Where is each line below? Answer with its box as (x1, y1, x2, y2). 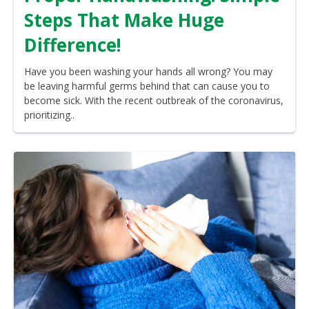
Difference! (24, 32, 121, 58)
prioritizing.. (24, 108, 74, 122)
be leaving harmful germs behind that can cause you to (24, 79, 270, 93)
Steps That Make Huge (24, 8, 224, 33)
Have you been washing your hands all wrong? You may (24, 65, 272, 79)
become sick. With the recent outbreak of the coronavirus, (24, 94, 283, 108)
